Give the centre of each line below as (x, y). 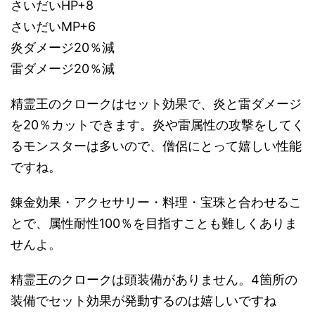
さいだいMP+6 (53, 26)
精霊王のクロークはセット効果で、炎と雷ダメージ (156, 103)
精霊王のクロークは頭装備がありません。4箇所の (154, 279)
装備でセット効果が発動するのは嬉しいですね (143, 300)
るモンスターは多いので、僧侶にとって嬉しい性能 (156, 146)
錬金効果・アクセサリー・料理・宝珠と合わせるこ (156, 202)
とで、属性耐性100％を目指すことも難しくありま (154, 223)
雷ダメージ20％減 (63, 68)
